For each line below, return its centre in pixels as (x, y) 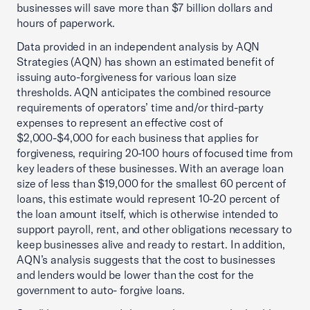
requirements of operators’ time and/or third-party (140, 107)
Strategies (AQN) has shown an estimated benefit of (145, 62)
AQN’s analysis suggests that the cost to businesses (146, 259)
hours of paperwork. (66, 23)
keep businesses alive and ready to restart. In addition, (151, 244)
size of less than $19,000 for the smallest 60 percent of (151, 183)
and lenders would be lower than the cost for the (136, 275)
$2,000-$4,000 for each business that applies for (138, 138)
